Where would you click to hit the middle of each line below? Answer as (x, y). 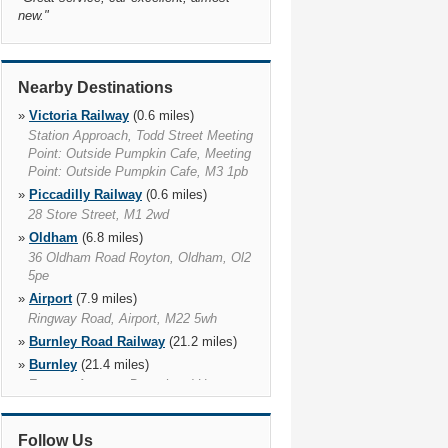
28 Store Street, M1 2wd (98, 214)
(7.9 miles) (104, 298)
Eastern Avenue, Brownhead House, (133, 384)
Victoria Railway (79, 115)
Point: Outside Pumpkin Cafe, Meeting (139, 153)
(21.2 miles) (201, 341)
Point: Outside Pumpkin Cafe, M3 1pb (138, 171)
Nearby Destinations (95, 87)
